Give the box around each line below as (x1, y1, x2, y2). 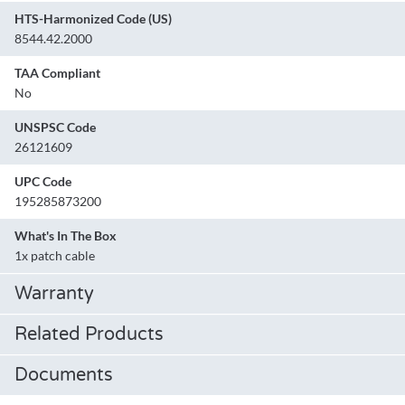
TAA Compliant (14, 65, 100, 81)
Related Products (14, 324, 164, 346)
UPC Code (14, 174, 71, 190)
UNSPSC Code (14, 119, 96, 136)
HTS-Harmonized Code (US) (14, 11, 172, 27)
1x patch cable (14, 248, 95, 264)
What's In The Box (14, 228, 117, 244)
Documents (14, 364, 113, 387)
